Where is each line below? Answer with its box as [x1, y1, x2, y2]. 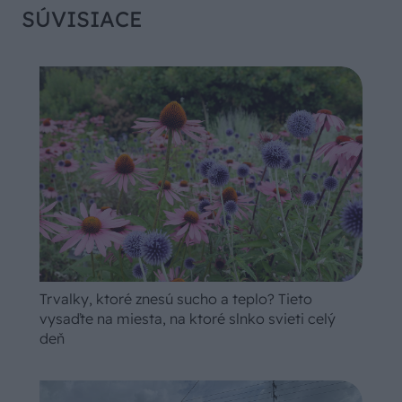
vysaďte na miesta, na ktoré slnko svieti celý [39, 309, 336, 328]
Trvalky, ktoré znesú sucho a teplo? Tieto [39, 289, 312, 308]
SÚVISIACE [22, 5, 143, 32]
